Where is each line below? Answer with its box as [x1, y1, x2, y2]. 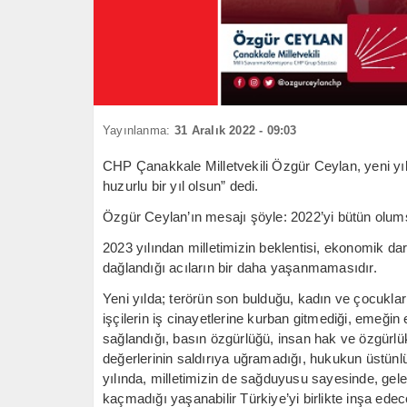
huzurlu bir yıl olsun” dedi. [103, 178, 259, 194]
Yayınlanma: [103, 124, 171, 138]
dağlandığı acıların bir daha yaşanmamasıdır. [103, 260, 377, 276]
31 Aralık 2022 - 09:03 [174, 124, 297, 138]
